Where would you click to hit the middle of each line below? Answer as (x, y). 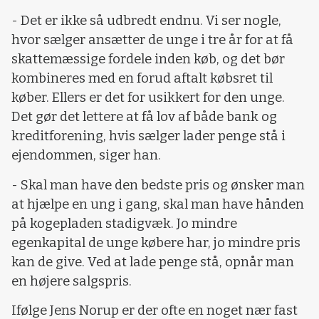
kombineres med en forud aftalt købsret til (142, 79)
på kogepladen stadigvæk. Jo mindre (124, 223)
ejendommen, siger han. (86, 156)
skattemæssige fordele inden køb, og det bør (148, 59)
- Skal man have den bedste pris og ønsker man (158, 185)
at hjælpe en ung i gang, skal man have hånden (158, 204)
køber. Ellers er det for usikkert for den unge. (148, 98)
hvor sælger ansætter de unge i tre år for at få (152, 40)
